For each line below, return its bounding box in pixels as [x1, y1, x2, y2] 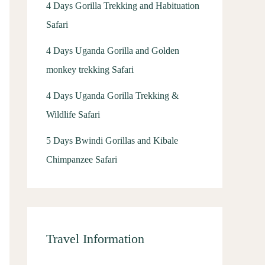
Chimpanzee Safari [46, 154, 117, 164]
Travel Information [46, 231, 144, 246]
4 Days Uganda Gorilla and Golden [46, 46, 179, 56]
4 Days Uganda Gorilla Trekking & [46, 91, 179, 101]
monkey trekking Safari [46, 64, 134, 75]
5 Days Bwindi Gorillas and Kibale [46, 135, 178, 146]
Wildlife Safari [46, 109, 100, 119]
